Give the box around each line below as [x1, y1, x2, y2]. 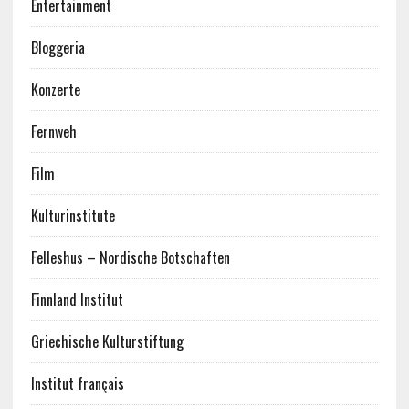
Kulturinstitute [30, 204, 115, 226]
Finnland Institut [30, 288, 123, 310]
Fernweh [30, 121, 77, 142]
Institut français [30, 372, 124, 394]
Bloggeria [30, 37, 85, 58]
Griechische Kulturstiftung [30, 330, 184, 352]
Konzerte [30, 79, 80, 100]
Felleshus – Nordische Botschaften [30, 246, 230, 268]
